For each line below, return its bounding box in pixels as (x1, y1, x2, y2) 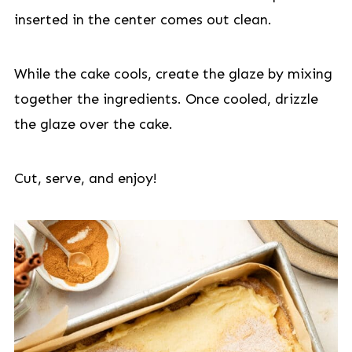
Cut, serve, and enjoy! (13, 170, 157, 187)
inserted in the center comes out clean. (13, 11, 272, 28)
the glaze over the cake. (13, 115, 173, 133)
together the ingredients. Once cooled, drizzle (13, 90, 318, 108)
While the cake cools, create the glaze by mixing (13, 65, 332, 82)
